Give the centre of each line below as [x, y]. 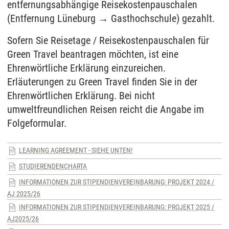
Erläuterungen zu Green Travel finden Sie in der [102, 82]
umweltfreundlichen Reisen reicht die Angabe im [106, 110]
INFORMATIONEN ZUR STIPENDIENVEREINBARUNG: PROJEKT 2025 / [117, 207]
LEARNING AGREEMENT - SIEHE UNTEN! [76, 151]
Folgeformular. [37, 123]
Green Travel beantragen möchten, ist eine [93, 54]
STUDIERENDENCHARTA [53, 166]
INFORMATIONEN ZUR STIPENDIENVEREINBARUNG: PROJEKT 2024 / [117, 182]
